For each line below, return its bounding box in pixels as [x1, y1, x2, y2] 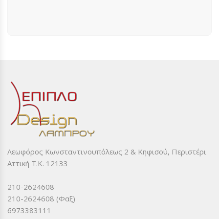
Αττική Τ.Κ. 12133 [7, 158, 68, 168]
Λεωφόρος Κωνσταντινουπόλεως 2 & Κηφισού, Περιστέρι [7, 146, 206, 156]
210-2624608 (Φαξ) [7, 193, 75, 203]
